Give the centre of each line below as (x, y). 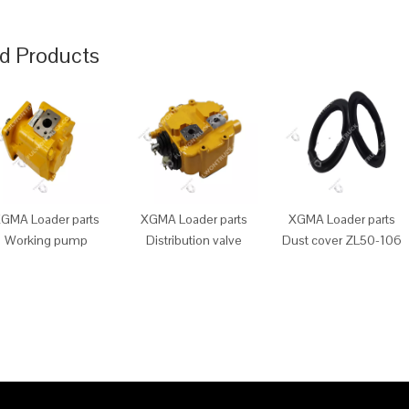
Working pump (46, 240)
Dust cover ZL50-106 (341, 240)
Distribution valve (194, 240)
